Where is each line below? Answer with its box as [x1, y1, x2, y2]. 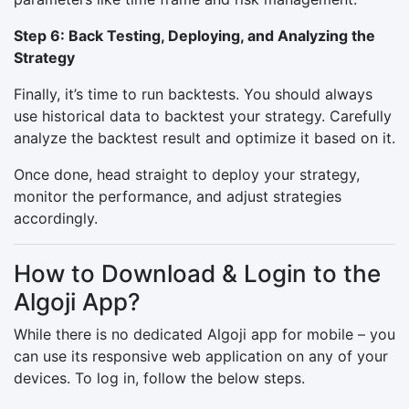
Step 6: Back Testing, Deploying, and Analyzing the [14, 26, 375, 45]
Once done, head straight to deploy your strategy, [14, 164, 360, 184]
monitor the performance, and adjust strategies [14, 186, 341, 205]
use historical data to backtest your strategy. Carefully [14, 106, 392, 125]
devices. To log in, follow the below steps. [14, 368, 305, 387]
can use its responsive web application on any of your [14, 346, 388, 365]
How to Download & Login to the [14, 258, 381, 288]
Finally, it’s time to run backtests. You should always [14, 84, 372, 103]
